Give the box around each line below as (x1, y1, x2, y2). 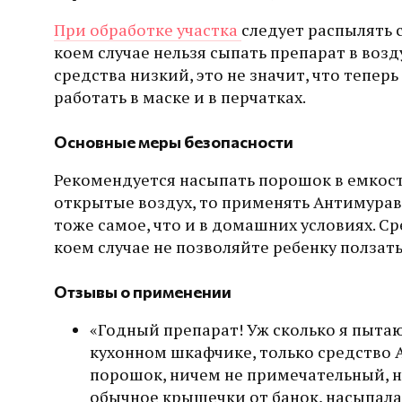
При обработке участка (54, 19, 241, 41)
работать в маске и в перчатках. (54, 86, 306, 109)
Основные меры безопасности (54, 131, 293, 152)
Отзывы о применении (54, 281, 232, 301)
